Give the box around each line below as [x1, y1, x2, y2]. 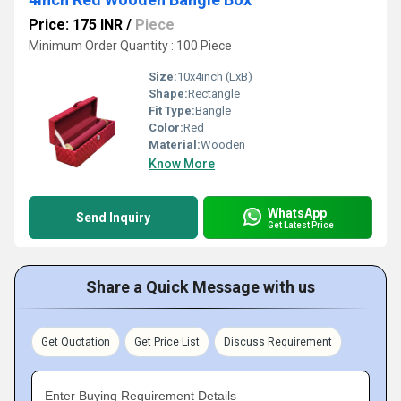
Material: [149, 138, 200, 151]
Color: [149, 121, 183, 134]
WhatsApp [268, 205, 327, 220]
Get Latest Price [268, 219, 334, 230]
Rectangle [188, 87, 240, 100]
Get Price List [134, 336, 200, 348]
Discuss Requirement [224, 336, 332, 348]
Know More [149, 157, 215, 171]
